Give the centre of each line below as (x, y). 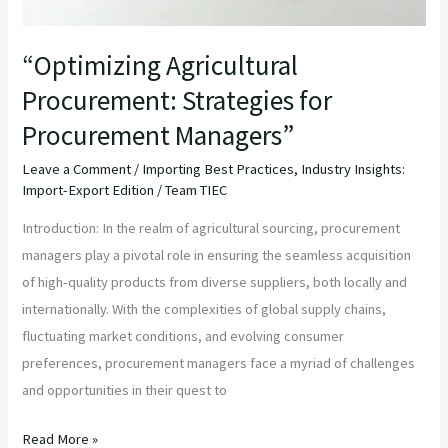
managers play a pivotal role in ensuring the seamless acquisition (217, 255)
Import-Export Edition (88, 189)
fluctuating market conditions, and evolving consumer (183, 336)
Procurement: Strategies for (177, 100)
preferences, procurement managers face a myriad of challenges (219, 363)
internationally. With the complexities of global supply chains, (204, 309)
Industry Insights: (353, 168)
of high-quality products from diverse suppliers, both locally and (215, 282)
